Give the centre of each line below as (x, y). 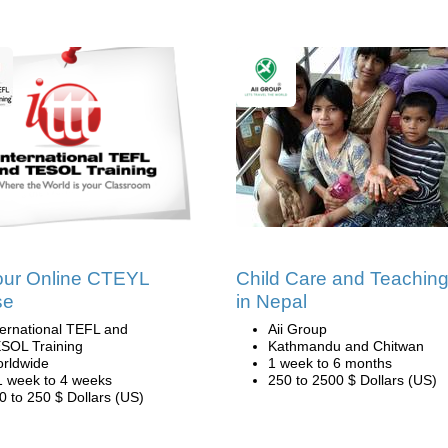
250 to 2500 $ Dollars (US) (352, 380)
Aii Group (297, 329)
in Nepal (271, 301)
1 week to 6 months (330, 363)
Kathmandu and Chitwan (346, 346)
